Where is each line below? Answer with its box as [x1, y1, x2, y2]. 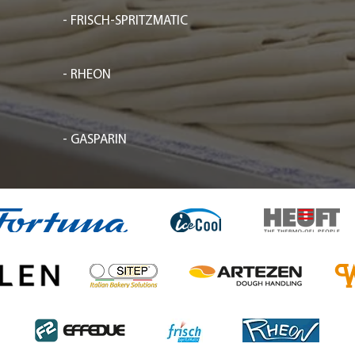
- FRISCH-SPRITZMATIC [63, 14, 188, 28]
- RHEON [63, 68, 111, 82]
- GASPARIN [63, 133, 127, 147]
